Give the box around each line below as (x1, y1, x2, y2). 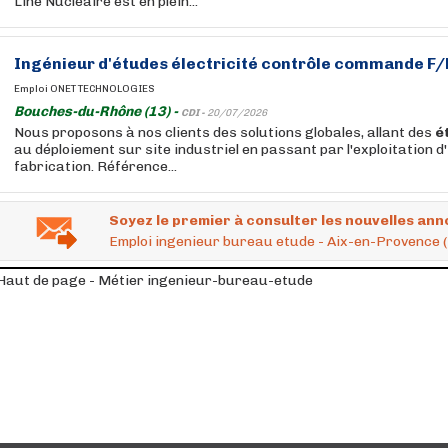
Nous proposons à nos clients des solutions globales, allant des (14, 124, 435, 141)
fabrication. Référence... (14, 158, 177, 175)
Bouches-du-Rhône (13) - (14, 103, 181, 120)
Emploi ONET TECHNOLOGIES (14, 83, 155, 95)
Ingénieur (14, 54, 95, 73)
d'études (98, 54, 168, 73)
